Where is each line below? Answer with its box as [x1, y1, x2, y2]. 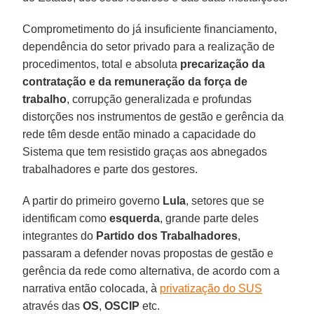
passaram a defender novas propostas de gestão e [22, 247, 274, 259]
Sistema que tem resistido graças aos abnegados [22, 145, 268, 158]
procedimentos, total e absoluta [22, 57, 181, 70]
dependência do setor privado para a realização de [22, 40, 275, 53]
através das [22, 299, 83, 312]
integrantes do [22, 229, 97, 242]
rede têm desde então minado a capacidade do [22, 128, 257, 140]
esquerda [109, 212, 161, 224]
